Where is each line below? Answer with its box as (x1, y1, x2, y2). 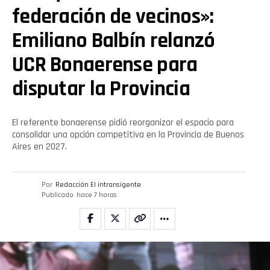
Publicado (42, 190, 74, 200)
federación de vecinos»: (12, 3, 214, 31)
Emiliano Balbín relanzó (12, 27, 215, 55)
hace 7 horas (77, 190, 117, 200)
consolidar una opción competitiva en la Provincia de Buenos (12, 128, 244, 142)
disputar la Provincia (12, 75, 190, 103)
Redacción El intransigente (55, 180, 141, 190)
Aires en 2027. (12, 140, 67, 154)
